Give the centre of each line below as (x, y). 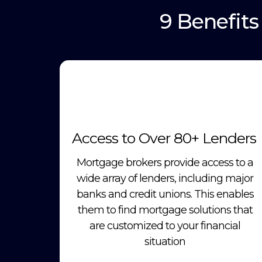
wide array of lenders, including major (165, 178)
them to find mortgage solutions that (165, 210)
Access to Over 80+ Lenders (164, 138)
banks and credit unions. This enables (165, 194)
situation (165, 241)
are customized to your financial (165, 225)
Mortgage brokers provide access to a (165, 162)
